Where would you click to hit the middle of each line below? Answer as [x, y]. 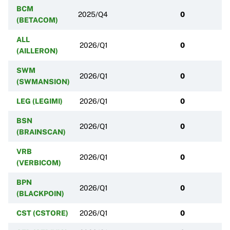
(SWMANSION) [43, 81]
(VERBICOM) [39, 162]
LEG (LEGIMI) [40, 101]
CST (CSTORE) [42, 213]
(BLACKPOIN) [40, 193]
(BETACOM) [37, 20]
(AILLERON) [37, 51]
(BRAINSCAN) [41, 132]
